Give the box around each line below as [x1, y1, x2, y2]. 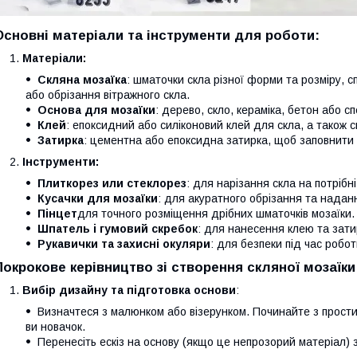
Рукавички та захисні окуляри [37, 237, 210, 250]
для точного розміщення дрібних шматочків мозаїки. [77, 206, 355, 220]
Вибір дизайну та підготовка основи [22, 283, 236, 296]
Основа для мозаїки [37, 103, 155, 116]
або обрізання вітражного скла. [25, 88, 190, 101]
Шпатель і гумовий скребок [37, 222, 198, 235]
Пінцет [37, 206, 77, 220]
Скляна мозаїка [37, 73, 127, 86]
